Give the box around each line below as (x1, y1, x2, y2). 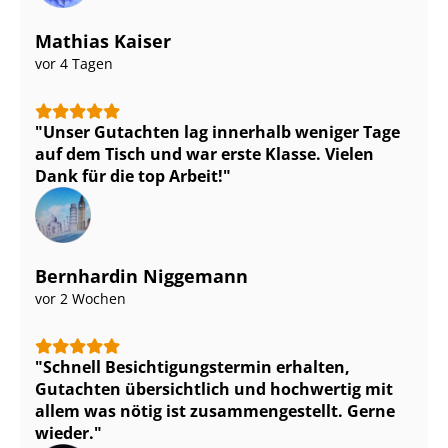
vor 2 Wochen (35, 289, 126, 309)
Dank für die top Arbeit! (35, 165, 223, 188)
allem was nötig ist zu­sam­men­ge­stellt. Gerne (35, 400, 395, 423)
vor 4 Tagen (35, 54, 113, 74)
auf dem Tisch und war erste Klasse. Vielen (35, 143, 374, 166)
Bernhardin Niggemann (35, 264, 248, 289)
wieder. (35, 422, 94, 445)
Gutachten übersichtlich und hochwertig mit (35, 378, 393, 401)
